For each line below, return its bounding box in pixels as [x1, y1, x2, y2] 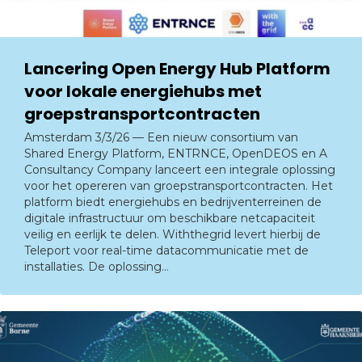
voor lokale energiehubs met [24, 79, 262, 103]
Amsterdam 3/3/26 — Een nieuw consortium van [24, 129, 298, 145]
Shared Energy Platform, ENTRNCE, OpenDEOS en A [24, 145, 327, 161]
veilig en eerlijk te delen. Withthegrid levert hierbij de [24, 226, 321, 242]
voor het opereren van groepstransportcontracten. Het [24, 178, 333, 193]
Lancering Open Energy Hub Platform [24, 57, 330, 80]
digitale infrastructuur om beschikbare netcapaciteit [24, 210, 315, 225]
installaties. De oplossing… [24, 259, 169, 274]
